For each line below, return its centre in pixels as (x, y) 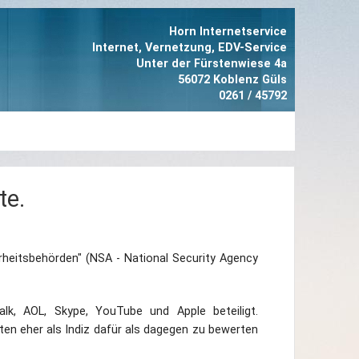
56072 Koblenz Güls (232, 80)
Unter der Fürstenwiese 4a (212, 64)
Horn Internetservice (228, 32)
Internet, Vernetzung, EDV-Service (190, 48)
